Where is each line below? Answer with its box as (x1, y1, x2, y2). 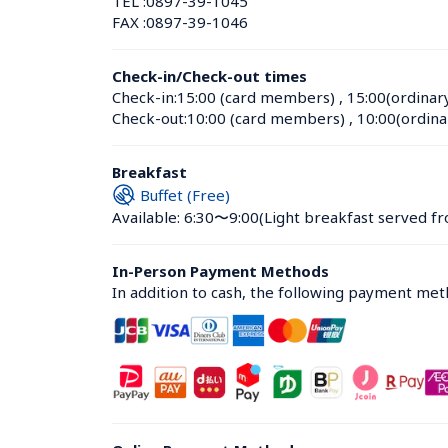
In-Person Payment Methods (112, 261, 329, 281)
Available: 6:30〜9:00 (112, 207, 259, 227)
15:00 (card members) (177, 87, 335, 107)
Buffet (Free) (140, 184, 230, 205)
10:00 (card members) (187, 108, 345, 128)
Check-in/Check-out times (112, 66, 307, 86)
